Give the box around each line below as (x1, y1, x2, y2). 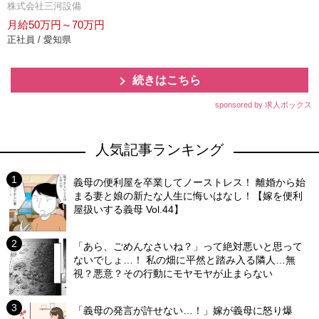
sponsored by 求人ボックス (215, 100, 312, 109)
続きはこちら (132, 74, 201, 86)
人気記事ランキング (95, 142, 224, 157)
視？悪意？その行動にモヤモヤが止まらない (73, 268, 273, 279)
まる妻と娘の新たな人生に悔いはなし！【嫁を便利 (73, 190, 303, 202)
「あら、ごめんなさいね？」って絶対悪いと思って (73, 241, 303, 252)
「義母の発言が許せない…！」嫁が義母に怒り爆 (73, 305, 293, 316)
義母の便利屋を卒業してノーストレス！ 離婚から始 (73, 177, 306, 188)
